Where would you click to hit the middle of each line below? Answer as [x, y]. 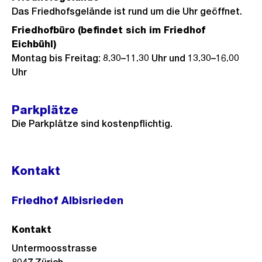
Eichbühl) [34, 44]
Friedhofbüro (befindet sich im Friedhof [108, 30]
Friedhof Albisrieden [68, 200]
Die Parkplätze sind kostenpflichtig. [92, 124]
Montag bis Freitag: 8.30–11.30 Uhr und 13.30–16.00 [125, 58]
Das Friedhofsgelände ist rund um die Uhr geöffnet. [127, 11]
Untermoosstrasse [54, 248]
